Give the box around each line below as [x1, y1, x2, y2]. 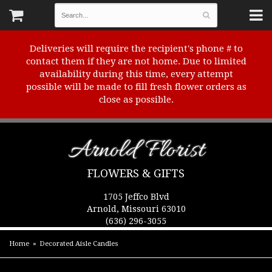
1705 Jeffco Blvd [103, 192, 169, 202]
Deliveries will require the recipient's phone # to [29, 43, 243, 54]
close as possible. [98, 94, 174, 105]
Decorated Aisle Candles [39, 240, 119, 248]
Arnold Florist [68, 134, 204, 168]
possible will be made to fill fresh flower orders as [25, 81, 246, 92]
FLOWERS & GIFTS [87, 167, 185, 180]
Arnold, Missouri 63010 [86, 204, 186, 214]
